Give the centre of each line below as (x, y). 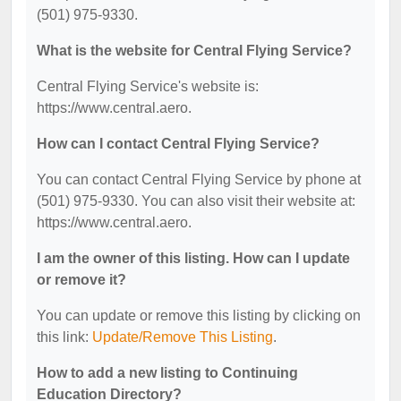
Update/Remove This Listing (183, 337)
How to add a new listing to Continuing (167, 373)
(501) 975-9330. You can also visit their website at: (196, 201)
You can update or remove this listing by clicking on (199, 316)
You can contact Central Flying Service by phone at (199, 179)
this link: (64, 337)
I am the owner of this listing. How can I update (193, 258)
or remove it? (81, 280)
